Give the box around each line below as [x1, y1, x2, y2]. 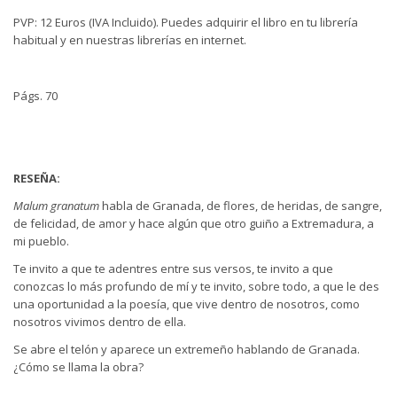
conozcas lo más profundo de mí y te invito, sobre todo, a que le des [13, 277, 379, 294]
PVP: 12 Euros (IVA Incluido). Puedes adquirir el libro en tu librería [13, 14, 358, 31]
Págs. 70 [13, 87, 58, 104]
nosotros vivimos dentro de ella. [13, 313, 186, 330]
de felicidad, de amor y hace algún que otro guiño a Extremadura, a [13, 214, 374, 231]
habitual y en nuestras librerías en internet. [13, 32, 246, 49]
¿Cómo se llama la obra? [13, 358, 144, 375]
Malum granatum [13, 197, 102, 214]
